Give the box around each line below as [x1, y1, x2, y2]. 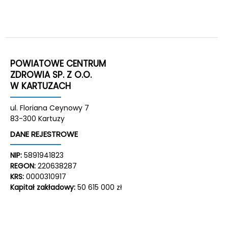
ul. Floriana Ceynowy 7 [10, 103, 89, 113]
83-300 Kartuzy [10, 113, 65, 124]
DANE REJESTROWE [10, 129, 78, 139]
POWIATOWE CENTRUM [10, 58, 106, 70]
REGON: [10, 161, 36, 171]
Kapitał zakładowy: [10, 182, 75, 192]
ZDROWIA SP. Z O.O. [10, 69, 92, 81]
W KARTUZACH [10, 80, 71, 92]
